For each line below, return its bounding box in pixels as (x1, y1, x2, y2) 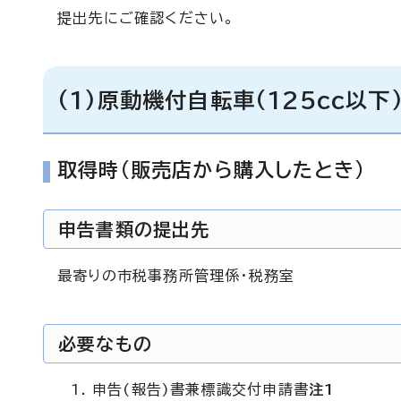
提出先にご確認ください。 (57, 11, 235, 25)
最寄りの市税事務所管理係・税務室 (57, 269, 295, 283)
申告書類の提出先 (58, 220, 210, 238)
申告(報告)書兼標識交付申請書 (92, 382, 309, 397)
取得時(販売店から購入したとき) (57, 160, 366, 180)
